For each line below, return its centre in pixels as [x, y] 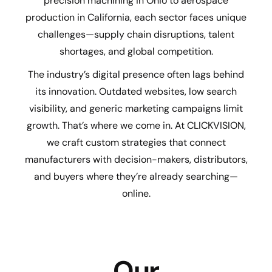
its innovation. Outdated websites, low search [136, 91]
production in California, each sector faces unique [136, 17]
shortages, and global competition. [136, 51]
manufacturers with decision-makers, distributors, [136, 159]
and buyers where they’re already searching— [136, 176]
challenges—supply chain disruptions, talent [136, 34]
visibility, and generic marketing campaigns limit [136, 108]
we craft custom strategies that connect [136, 142]
